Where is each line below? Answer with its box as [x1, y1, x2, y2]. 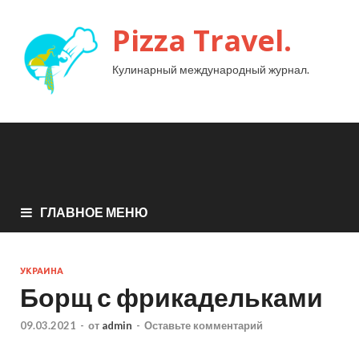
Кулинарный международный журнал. [112, 63, 309, 76]
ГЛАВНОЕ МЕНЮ [40, 204, 148, 220]
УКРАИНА [20, 265, 63, 276]
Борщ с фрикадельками [20, 280, 323, 313]
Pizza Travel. [112, 21, 292, 60]
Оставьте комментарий [144, 319, 263, 333]
